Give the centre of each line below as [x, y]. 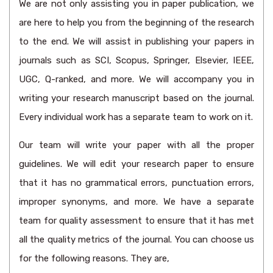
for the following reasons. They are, [94, 258]
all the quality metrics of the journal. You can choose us [136, 239]
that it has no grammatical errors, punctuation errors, [136, 183]
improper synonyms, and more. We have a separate [136, 202]
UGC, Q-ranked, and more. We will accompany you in [136, 79]
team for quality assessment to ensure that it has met [136, 221]
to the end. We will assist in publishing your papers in [136, 41]
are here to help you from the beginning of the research [136, 23]
